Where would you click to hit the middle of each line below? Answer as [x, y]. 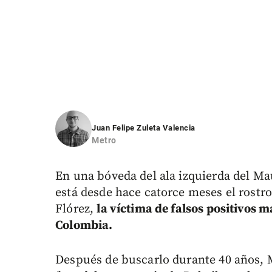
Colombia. [84, 226]
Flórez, [76, 209]
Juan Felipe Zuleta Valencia [144, 128]
